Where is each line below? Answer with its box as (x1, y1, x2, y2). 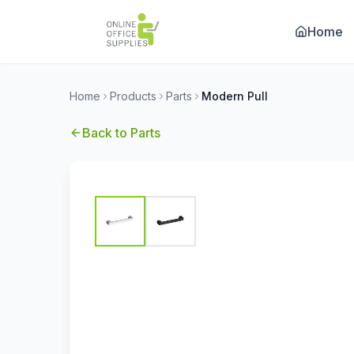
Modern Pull (201, 89, 268, 103)
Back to (82, 125, 130, 141)
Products (110, 89, 156, 103)
